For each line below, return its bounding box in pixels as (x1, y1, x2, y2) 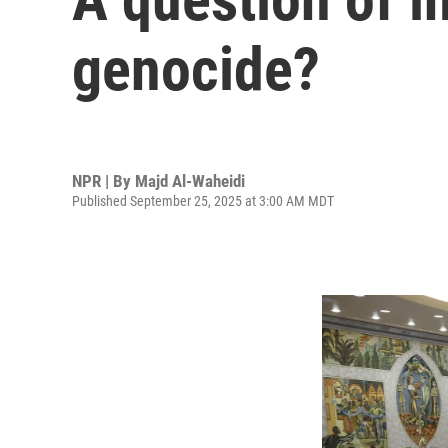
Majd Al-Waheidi (135, 170, 245, 191)
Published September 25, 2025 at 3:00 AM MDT (72, 192, 334, 209)
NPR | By (72, 170, 135, 191)
